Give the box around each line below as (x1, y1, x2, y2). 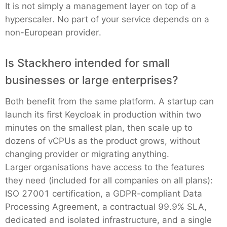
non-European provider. (5, 27, 101, 37)
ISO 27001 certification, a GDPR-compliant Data (5, 188, 202, 199)
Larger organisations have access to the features (5, 162, 205, 172)
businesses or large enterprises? (5, 73, 178, 87)
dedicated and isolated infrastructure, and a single (5, 215, 212, 225)
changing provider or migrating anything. (5, 149, 169, 159)
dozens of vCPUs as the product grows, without (5, 136, 200, 146)
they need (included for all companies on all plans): (5, 175, 213, 185)
